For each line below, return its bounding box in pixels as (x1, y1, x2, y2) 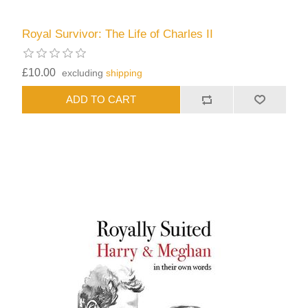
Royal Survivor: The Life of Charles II (22, 27, 214, 41)
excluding (62, 67, 107, 78)
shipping (106, 67, 143, 78)
